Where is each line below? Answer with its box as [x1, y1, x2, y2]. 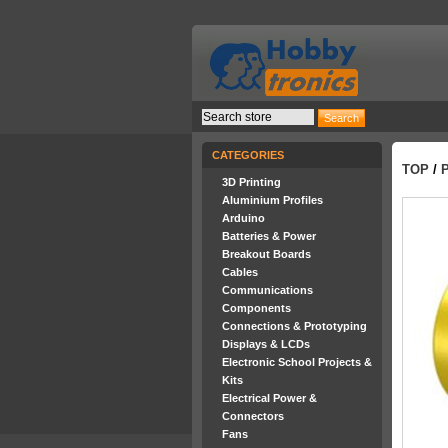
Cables [222, 266, 258, 278]
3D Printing [222, 176, 281, 188]
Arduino [222, 212, 265, 224]
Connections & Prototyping [222, 320, 367, 332]
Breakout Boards [222, 248, 311, 260]
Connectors [222, 410, 284, 422]
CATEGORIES [212, 149, 284, 161]
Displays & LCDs [222, 338, 310, 350]
